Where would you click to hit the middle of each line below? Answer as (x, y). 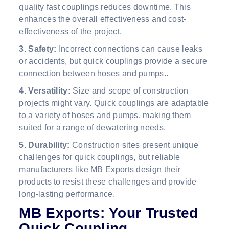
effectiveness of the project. (71, 32)
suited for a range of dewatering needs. (93, 128)
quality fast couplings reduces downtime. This (105, 7)
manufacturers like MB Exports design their (100, 170)
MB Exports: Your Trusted (109, 213)
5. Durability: (45, 145)
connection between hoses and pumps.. (94, 74)
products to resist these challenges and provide (108, 182)
